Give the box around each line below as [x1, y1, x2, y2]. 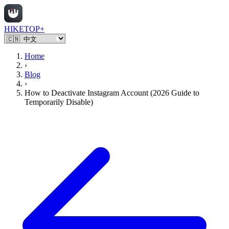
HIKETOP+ [4, 25, 44, 33]
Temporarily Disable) [25, 98, 93, 106]
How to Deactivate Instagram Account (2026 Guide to [25, 88, 199, 97]
